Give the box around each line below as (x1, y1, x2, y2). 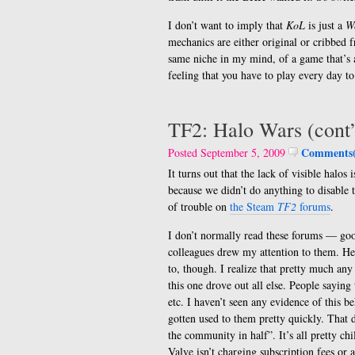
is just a (305, 17, 345, 32)
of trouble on (168, 199, 230, 214)
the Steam (230, 199, 277, 214)
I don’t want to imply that (168, 17, 286, 32)
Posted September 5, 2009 (168, 145, 288, 160)
